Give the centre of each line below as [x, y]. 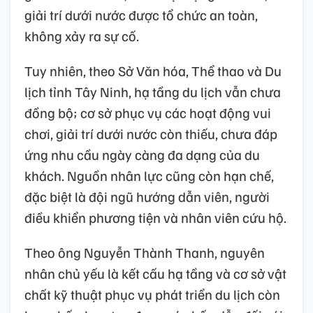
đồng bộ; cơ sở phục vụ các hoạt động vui [148, 113]
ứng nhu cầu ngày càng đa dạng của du [142, 155]
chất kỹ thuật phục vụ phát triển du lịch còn [152, 294]
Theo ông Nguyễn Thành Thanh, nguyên [145, 253]
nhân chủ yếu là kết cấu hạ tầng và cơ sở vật [155, 274]
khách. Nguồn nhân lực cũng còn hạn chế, [149, 176]
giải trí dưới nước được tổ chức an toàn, [141, 15]
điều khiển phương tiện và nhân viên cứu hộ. [155, 218]
